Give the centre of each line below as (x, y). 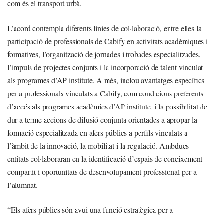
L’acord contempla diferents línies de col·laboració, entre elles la (104, 28)
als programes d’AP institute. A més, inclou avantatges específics (106, 80)
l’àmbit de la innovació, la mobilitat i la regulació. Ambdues (98, 146)
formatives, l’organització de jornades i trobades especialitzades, (104, 54)
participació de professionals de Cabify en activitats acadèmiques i (108, 41)
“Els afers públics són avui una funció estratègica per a (90, 210)
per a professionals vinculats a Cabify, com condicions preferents (105, 93)
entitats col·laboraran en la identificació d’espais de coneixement (105, 159)
